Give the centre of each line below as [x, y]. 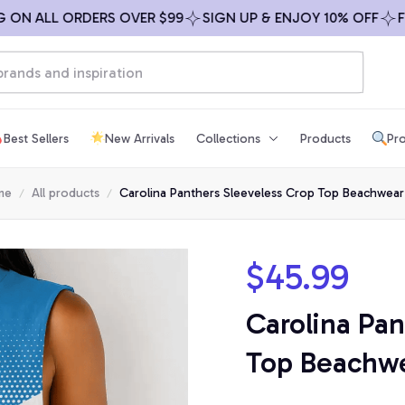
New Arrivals [140, 138]
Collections [228, 138]
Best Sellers [36, 138]
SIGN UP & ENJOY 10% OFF [258, 18]
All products [66, 193]
